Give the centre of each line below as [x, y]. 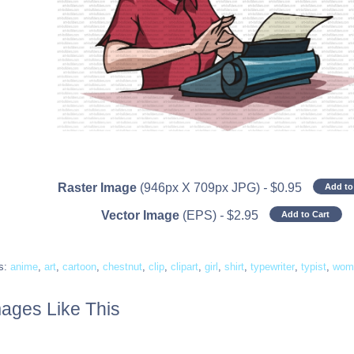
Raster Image [97, 188]
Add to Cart [306, 215]
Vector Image [140, 216]
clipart [185, 267]
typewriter [273, 267]
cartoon [80, 267]
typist [314, 267]
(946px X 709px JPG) [201, 188]
